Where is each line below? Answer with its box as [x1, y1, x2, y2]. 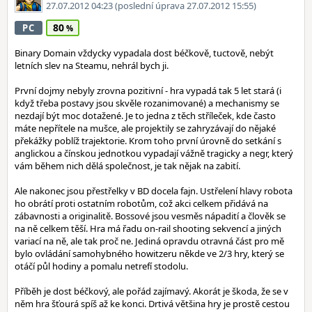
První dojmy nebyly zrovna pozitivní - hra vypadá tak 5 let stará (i [15, 84, 281, 97]
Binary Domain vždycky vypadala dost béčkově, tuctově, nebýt [15, 47, 274, 59]
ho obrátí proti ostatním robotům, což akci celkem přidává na [15, 197, 268, 210]
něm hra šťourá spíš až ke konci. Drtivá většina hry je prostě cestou [15, 297, 290, 310]
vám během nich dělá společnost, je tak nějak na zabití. [15, 159, 240, 172]
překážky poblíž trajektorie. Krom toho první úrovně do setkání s [15, 134, 281, 147]
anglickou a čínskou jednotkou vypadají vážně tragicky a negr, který [15, 147, 293, 159]
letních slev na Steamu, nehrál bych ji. [15, 59, 169, 72]
